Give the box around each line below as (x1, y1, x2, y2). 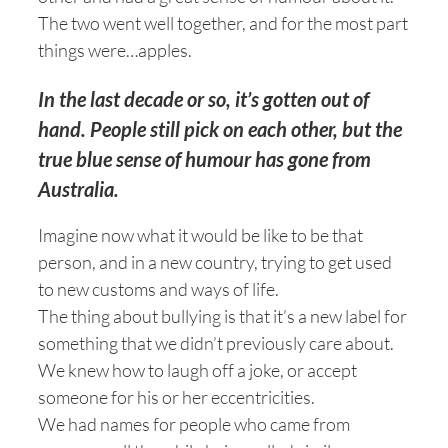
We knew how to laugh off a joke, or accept (38, 359, 357, 381)
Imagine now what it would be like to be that (38, 224, 363, 246)
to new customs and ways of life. (38, 278, 279, 300)
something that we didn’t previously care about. (38, 332, 394, 354)
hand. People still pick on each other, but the (38, 117, 402, 141)
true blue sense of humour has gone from (38, 147, 371, 171)
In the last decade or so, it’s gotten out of (38, 87, 369, 111)
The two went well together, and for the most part (38, 12, 408, 34)
